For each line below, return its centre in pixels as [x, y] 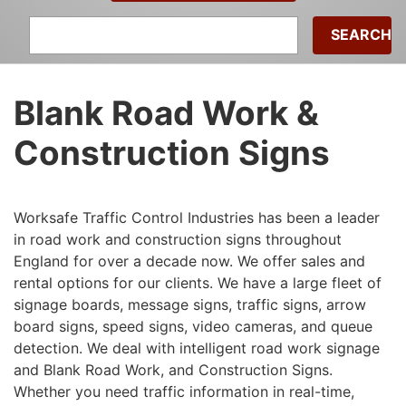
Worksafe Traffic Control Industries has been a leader [197, 217]
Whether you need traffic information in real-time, [184, 391]
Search [37, 26]
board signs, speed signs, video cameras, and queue [193, 326]
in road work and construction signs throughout [178, 239]
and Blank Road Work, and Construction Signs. [173, 369]
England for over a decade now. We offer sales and [189, 261]
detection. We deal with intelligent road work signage [197, 348]
